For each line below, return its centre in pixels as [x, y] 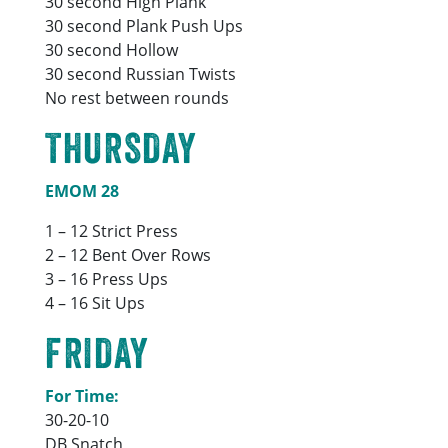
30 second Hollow [112, 49]
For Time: [82, 395]
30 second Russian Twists [141, 73]
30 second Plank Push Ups [144, 25]
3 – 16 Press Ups [107, 278]
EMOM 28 [82, 190]
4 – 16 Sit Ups [95, 302]
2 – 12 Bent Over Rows [128, 254]
